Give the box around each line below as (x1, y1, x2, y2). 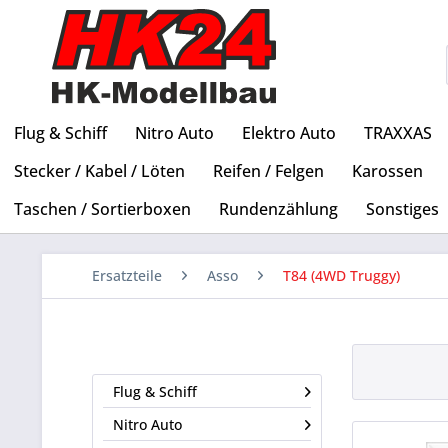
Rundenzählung (219, 198, 338, 221)
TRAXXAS (364, 122, 432, 145)
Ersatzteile (92, 266, 162, 286)
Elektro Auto (242, 122, 336, 145)
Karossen (352, 160, 423, 183)
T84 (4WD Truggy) (283, 266, 400, 286)
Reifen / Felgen (213, 160, 324, 183)
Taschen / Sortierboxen (14, 198, 191, 221)
